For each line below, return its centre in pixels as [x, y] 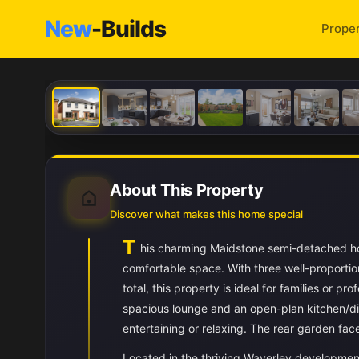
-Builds [129, 29]
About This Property [187, 190]
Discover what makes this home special [206, 214]
